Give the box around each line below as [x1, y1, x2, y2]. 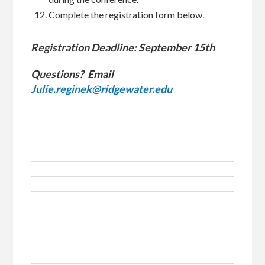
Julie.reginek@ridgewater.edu [31, 82, 173, 95]
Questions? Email [31, 67, 114, 80]
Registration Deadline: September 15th [31, 41, 217, 54]
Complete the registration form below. [49, 9, 205, 20]
